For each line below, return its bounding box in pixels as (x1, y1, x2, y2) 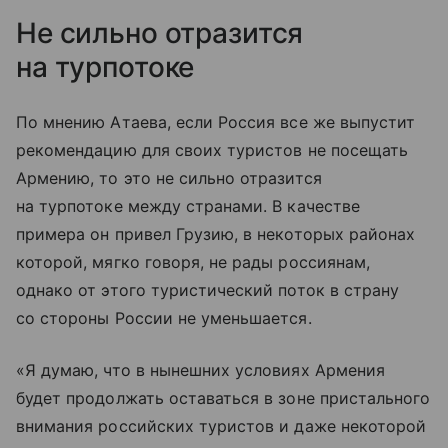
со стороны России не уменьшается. (16, 307, 312, 328)
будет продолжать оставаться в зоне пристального (16, 387, 431, 408)
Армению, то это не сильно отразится (16, 167, 322, 188)
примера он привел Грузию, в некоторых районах (16, 223, 416, 244)
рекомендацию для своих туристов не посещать (16, 139, 409, 160)
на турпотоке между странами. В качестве (16, 195, 360, 216)
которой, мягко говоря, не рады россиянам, (16, 251, 370, 272)
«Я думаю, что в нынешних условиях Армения (16, 359, 385, 380)
